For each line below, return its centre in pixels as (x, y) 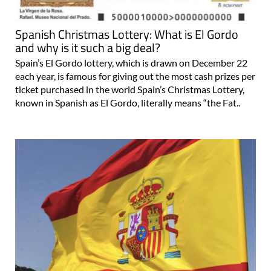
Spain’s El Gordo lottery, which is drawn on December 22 (131, 63)
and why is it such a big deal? (88, 48)
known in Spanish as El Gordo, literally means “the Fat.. (128, 103)
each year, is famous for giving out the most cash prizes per (135, 76)
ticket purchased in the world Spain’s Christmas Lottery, (130, 90)
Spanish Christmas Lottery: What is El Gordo (127, 34)
